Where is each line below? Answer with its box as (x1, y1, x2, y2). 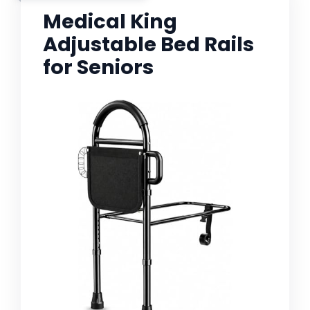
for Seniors (43, 53, 154, 82)
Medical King (43, 8, 177, 36)
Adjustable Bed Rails (43, 30, 254, 59)
